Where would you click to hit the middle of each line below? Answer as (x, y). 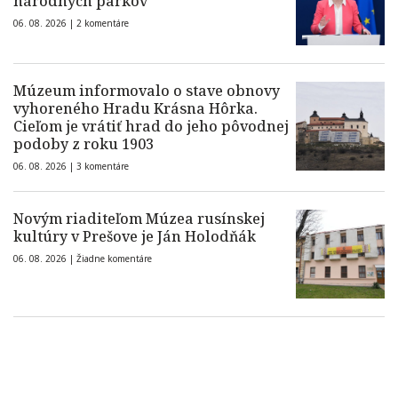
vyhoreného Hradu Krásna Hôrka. (135, 109)
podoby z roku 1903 (84, 144)
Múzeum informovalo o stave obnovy (147, 91)
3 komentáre (103, 167)
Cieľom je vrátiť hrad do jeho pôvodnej (151, 127)
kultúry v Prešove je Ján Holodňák (135, 237)
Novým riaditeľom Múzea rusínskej (139, 219)
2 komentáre (103, 24)
